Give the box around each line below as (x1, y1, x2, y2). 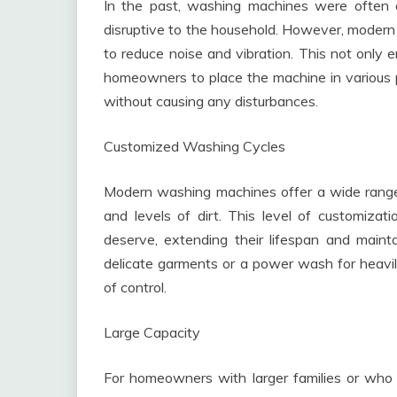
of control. (104, 278, 167, 296)
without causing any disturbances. (104, 92, 318, 110)
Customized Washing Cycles (104, 137, 285, 155)
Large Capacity (104, 323, 200, 341)
